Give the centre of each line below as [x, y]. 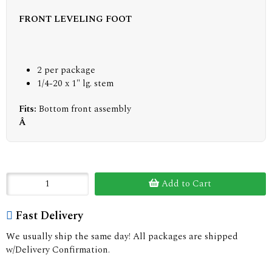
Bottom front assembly [85, 109]
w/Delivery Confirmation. [58, 250]
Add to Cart [185, 183]
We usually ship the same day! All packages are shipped [122, 236]
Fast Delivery [49, 216]
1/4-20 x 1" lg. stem [75, 83]
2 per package [66, 70]
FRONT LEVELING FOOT [75, 19]
